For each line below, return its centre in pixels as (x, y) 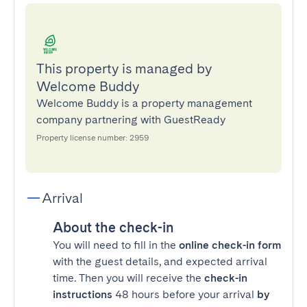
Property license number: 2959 (93, 138)
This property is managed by (124, 69)
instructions (83, 294)
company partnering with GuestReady (131, 120)
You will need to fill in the (116, 245)
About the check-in (113, 228)
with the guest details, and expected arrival (160, 261)
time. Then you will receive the (128, 278)
